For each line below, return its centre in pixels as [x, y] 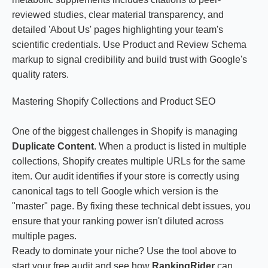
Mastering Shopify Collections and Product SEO [114, 101]
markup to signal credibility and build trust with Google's [130, 60]
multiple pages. [44, 236]
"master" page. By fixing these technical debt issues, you [131, 206]
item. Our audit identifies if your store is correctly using [126, 176]
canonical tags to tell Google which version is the [115, 191]
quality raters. [40, 74]
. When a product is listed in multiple [170, 146]
